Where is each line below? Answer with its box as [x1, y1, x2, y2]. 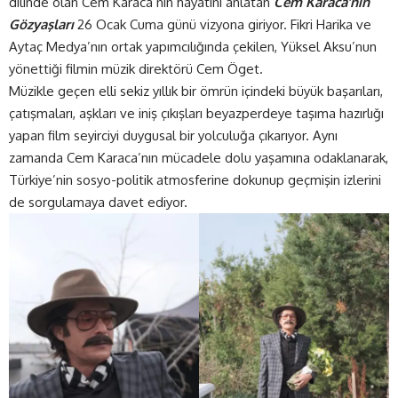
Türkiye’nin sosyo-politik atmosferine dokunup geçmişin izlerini [9, 171, 381, 189]
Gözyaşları [9, 16, 74, 34]
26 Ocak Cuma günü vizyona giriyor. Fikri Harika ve [74, 16, 371, 34]
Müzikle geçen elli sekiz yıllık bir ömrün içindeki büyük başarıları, [9, 83, 383, 100]
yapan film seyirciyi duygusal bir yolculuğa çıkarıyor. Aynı [9, 127, 338, 145]
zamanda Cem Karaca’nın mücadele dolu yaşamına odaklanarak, [9, 149, 388, 167]
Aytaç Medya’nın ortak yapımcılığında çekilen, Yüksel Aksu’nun [9, 38, 377, 56]
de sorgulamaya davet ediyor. [9, 194, 187, 211]
